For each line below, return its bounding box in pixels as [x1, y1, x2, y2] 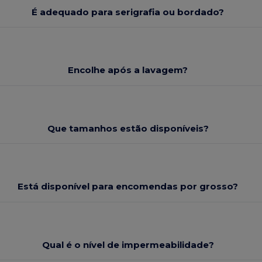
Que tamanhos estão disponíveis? [47, 122, 209, 134]
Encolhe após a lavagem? [68, 64, 188, 76]
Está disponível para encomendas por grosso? [18, 181, 239, 192]
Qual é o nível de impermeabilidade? [42, 239, 214, 250]
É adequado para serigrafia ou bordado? [32, 6, 225, 18]
